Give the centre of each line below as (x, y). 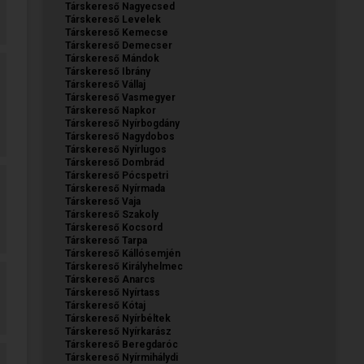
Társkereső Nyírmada (115, 188)
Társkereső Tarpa (106, 240)
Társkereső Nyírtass (113, 292)
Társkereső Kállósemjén (123, 253)
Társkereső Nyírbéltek (118, 318)
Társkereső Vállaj (105, 84)
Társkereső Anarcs (110, 279)
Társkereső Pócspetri (117, 175)
